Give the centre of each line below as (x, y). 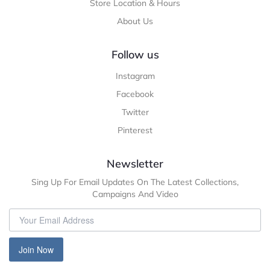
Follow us (135, 54)
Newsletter (135, 163)
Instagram (135, 76)
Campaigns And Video (135, 194)
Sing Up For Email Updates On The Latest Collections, (135, 182)
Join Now (36, 249)
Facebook (135, 94)
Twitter (135, 112)
